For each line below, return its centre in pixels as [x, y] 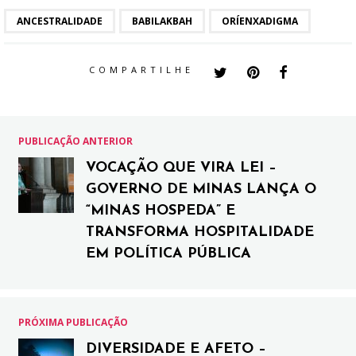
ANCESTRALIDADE [60, 21]
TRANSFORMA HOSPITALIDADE [200, 232]
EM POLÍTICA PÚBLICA [168, 253]
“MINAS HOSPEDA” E [161, 211]
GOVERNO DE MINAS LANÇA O [201, 189]
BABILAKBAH [162, 21]
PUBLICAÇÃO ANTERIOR [75, 141]
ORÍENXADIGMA [260, 21]
